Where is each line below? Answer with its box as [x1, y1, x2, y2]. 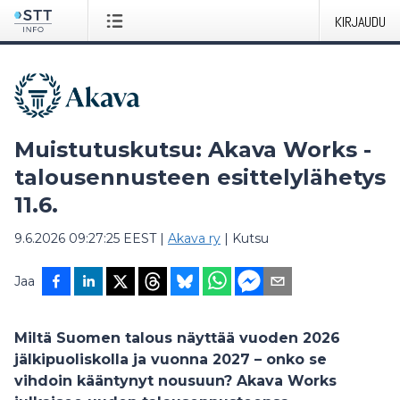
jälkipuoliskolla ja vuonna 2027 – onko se [14, 351, 327, 368]
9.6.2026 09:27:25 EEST [14, 230, 156, 246]
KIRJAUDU [335, 12, 386, 31]
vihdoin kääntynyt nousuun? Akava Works [14, 372, 337, 389]
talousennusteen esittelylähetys [14, 164, 386, 190]
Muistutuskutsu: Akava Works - [14, 137, 371, 162]
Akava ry [168, 230, 221, 246]
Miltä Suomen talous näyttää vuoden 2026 [14, 329, 340, 346]
